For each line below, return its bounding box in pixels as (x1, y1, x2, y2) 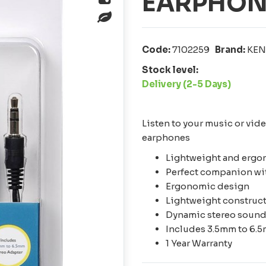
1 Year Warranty (166, 237, 232, 249)
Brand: (215, 44, 247, 56)
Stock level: (142, 64, 198, 76)
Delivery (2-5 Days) (142, 78, 231, 90)
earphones (142, 132, 190, 144)
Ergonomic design (166, 180, 249, 192)
